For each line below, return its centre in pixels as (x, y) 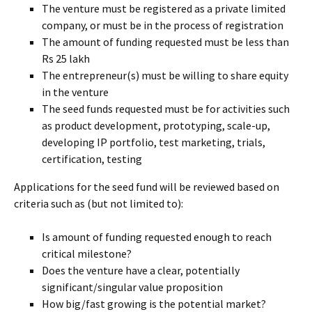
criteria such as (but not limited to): (99, 203)
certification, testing (92, 159)
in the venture (75, 92)
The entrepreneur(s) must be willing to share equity (165, 75)
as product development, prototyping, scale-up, (156, 125)
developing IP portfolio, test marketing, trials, (154, 142)
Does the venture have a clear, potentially (141, 270)
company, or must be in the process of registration (163, 25)
